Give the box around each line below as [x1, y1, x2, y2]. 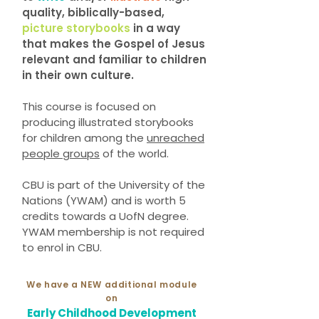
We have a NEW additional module [26, 278, 197, 291]
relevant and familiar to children [22, 52, 206, 67]
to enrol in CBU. [22, 240, 102, 255]
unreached [147, 130, 204, 145]
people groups [22, 146, 100, 161]
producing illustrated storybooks [22, 115, 194, 130]
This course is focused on [22, 99, 156, 114]
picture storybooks [22, 21, 130, 36]
